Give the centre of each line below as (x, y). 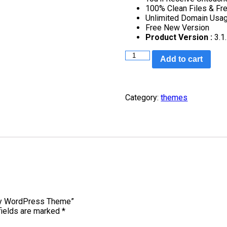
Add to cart (181, 59)
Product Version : (179, 37)
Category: (143, 97)
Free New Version (178, 28)
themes (174, 97)
